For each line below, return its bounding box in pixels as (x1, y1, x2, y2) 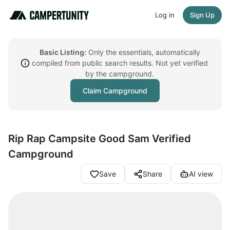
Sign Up (190, 11, 215, 19)
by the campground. (85, 69, 154, 78)
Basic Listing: (39, 48, 86, 56)
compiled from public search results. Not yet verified (31, 59, 208, 67)
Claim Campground (83, 86, 147, 95)
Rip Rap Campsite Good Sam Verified (8, 132, 191, 145)
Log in (155, 11, 175, 19)
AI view (189, 169, 213, 178)
